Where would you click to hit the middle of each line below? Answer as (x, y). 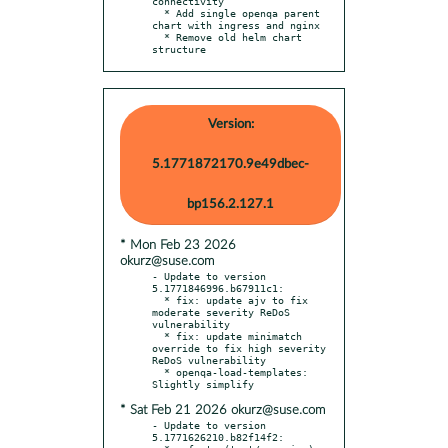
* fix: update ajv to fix (158, 299)
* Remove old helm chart (158, 36)
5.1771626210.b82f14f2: (218, 436)
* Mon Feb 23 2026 (178, 245)
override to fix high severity (239, 347)
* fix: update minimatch (158, 335)
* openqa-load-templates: (158, 371)
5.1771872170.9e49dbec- (230, 164)
